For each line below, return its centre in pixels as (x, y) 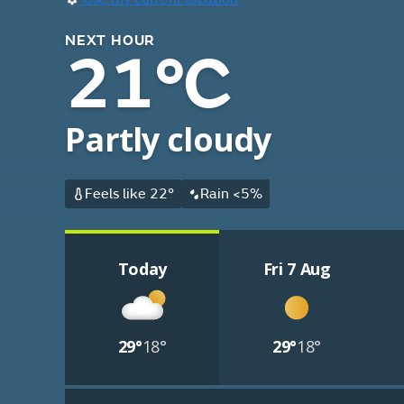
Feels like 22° (129, 194)
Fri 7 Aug (297, 269)
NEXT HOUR (110, 41)
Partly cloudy (168, 139)
